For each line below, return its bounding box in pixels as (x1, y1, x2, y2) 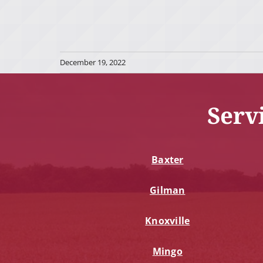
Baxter (151, 153, 184, 167)
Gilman (150, 184, 186, 197)
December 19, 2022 (60, 57, 126, 68)
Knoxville (145, 214, 190, 228)
